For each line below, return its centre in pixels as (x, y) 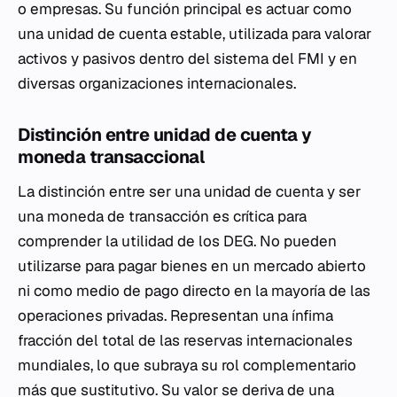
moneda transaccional (111, 157)
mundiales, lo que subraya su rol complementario (187, 365)
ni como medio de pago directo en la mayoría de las (194, 291)
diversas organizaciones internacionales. (157, 83)
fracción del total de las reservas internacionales (185, 340)
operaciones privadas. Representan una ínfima (175, 315)
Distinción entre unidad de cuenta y (165, 135)
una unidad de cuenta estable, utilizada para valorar (195, 34)
